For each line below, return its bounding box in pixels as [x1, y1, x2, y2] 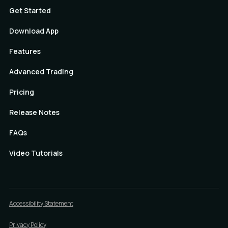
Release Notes [9, 107, 60, 117]
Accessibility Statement [9, 198, 73, 208]
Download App [9, 25, 59, 36]
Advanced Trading [9, 66, 73, 76]
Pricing [9, 87, 34, 97]
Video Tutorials [9, 148, 63, 158]
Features [9, 46, 41, 56]
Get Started [9, 5, 51, 15]
